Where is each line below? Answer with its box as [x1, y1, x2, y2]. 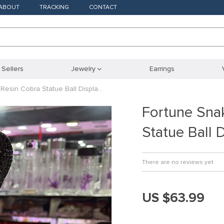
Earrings [149, 64, 174, 73]
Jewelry [71, 64, 96, 73]
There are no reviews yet [142, 158, 213, 166]
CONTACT [89, 3, 117, 11]
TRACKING [39, 3, 69, 11]
